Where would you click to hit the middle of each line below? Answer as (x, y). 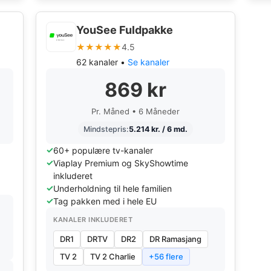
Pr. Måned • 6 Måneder (135, 111)
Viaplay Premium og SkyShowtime (121, 163)
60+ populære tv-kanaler (103, 150)
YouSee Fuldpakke (125, 30)
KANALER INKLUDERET (93, 220)
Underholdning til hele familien (113, 188)
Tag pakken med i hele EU (105, 201)
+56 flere (166, 256)
